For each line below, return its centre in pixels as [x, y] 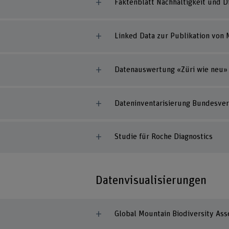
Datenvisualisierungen [151, 180]
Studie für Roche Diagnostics [163, 137]
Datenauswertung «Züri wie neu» [171, 70]
